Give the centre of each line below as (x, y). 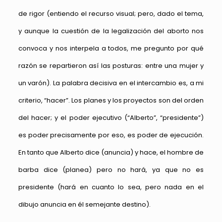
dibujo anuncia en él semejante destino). (84, 205)
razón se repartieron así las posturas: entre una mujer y (111, 66)
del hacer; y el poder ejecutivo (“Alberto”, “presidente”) (111, 118)
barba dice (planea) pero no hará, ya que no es (111, 170)
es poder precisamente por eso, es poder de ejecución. (111, 135)
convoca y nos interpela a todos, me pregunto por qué (111, 49)
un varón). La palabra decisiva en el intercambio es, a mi (111, 83)
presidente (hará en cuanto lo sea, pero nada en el (111, 187)
